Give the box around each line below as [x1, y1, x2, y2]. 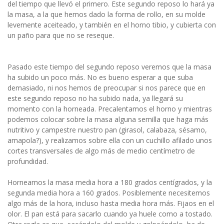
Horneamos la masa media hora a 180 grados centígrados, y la [7, 177, 212, 187]
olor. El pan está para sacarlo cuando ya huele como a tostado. [7, 208, 212, 218]
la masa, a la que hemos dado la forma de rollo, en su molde [7, 9, 205, 19]
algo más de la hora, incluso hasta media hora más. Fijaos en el [7, 198, 214, 208]
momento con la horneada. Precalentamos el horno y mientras [7, 103, 212, 113]
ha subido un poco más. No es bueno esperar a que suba [7, 72, 193, 82]
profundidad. [7, 156, 48, 166]
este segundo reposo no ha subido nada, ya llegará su [7, 93, 183, 103]
